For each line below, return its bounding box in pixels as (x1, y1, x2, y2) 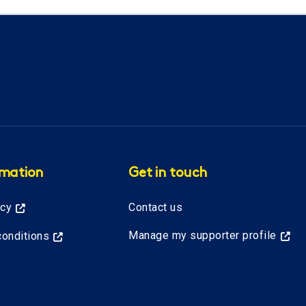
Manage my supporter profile (128, 229, 277, 242)
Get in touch (128, 167, 208, 180)
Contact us (128, 201, 182, 214)
